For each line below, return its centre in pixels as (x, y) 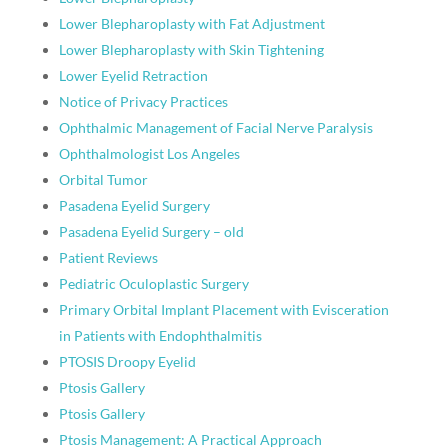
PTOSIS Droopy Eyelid (127, 361)
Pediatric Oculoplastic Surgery (153, 283)
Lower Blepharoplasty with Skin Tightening (191, 49)
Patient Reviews (108, 257)
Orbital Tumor (103, 179)
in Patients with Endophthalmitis (160, 335)
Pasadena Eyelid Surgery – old (151, 231)
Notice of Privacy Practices (143, 101)
